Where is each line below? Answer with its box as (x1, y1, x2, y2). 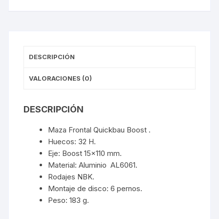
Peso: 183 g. (48, 196, 89, 205)
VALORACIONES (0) (29, 74, 92, 83)
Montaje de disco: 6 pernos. (48, 184, 143, 194)
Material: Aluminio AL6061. (48, 160, 138, 170)
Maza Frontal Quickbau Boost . (48, 125, 151, 135)
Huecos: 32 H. (48, 137, 96, 147)
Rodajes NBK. (48, 172, 95, 182)
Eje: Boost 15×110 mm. (48, 149, 122, 158)
